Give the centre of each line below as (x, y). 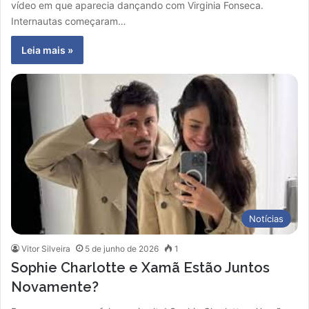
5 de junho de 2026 (122, 248)
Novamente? (55, 287)
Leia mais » (47, 50)
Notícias (266, 218)
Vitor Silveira (46, 248)
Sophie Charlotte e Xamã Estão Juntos (140, 267)
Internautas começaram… (69, 21)
